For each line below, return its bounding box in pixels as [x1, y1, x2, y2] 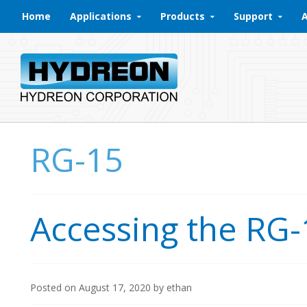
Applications [70, 10, 132, 23]
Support [234, 10, 273, 23]
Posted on [30, 280, 79, 294]
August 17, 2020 [79, 280, 151, 294]
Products [160, 10, 205, 23]
